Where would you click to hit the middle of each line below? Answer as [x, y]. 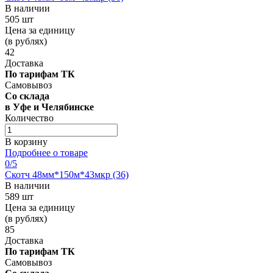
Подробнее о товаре [46, 152]
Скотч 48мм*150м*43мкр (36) [67, 174]
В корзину [26, 141]
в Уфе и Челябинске [49, 107]
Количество [29, 118]
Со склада [27, 96]
